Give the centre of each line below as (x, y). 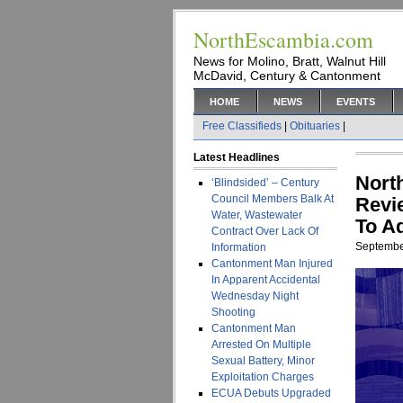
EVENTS (356, 102)
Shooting (233, 312)
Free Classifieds (242, 126)
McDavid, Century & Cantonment (287, 76)
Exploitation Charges (263, 377)
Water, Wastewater (257, 215)
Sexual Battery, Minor (263, 361)
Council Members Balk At (273, 199)
